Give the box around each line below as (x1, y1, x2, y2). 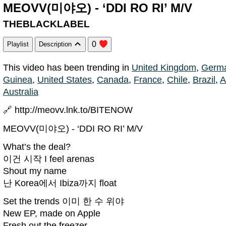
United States (37, 75, 92, 85)
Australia (3, 87, 38, 97)
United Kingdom (132, 63, 196, 73)
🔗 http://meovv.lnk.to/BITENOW (3, 105, 133, 116)
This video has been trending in (3, 63, 132, 73)
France (134, 75, 162, 85)
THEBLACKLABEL (3, 18, 90, 29)
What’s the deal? (3, 142, 71, 152)
